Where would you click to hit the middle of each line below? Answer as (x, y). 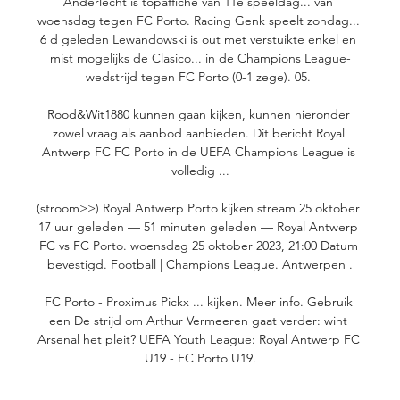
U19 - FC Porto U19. (200, 358)
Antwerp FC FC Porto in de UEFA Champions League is (198, 152)
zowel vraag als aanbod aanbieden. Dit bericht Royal (198, 133)
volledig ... (200, 171)
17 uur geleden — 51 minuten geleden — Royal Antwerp (198, 227)
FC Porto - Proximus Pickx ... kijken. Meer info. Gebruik (198, 302)
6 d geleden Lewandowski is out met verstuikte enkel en (198, 40)
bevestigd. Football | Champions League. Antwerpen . (200, 265)
